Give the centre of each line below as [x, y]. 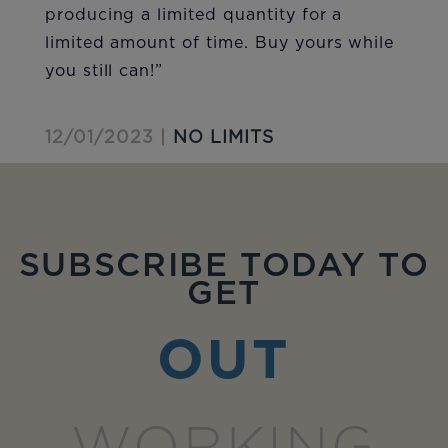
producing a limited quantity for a [193, 15]
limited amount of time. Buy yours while [219, 43]
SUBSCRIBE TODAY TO [224, 267]
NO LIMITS [223, 138]
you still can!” [104, 71]
